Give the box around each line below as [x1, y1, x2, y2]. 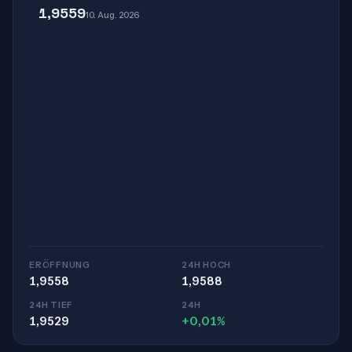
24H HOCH [181, 259, 232, 270]
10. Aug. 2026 [86, 9, 139, 20]
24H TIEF [29, 299, 74, 310]
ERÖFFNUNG [29, 259, 90, 270]
